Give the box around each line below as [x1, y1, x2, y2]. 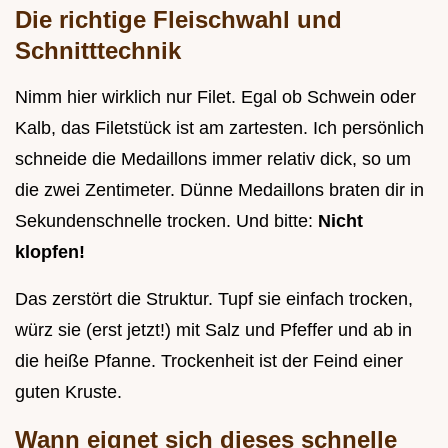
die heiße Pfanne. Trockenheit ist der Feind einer [15, 351, 403, 372]
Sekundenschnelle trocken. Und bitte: [15, 211, 318, 232]
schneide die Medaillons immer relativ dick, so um [15, 149, 411, 170]
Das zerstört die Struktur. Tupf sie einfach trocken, [15, 289, 413, 310]
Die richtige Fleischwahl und [15, 6, 342, 34]
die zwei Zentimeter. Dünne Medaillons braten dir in [15, 180, 424, 201]
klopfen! [15, 242, 85, 263]
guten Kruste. [15, 382, 122, 403]
